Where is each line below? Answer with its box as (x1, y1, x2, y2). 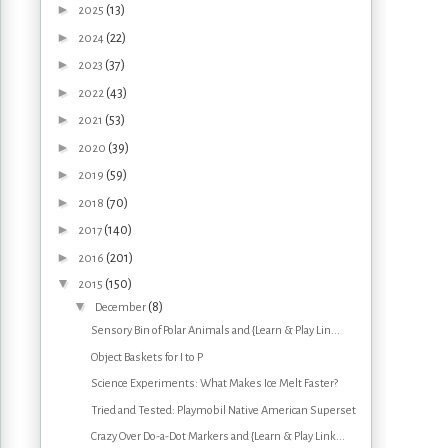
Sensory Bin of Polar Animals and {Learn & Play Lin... (90, 324, 340, 338)
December (94, 301, 148, 315)
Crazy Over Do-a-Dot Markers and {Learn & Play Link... (90, 430, 345, 444)
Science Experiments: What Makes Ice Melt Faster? (90, 377, 338, 391)
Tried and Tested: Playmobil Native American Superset (90, 403, 356, 417)
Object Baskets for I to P (90, 350, 203, 364)
